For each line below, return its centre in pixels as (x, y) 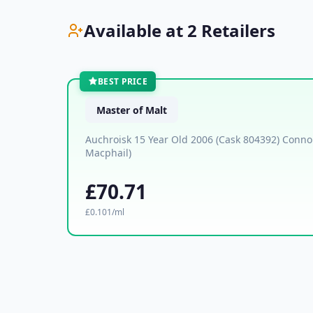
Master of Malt (132, 110)
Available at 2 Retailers (180, 31)
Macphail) (108, 152)
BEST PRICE (123, 81)
